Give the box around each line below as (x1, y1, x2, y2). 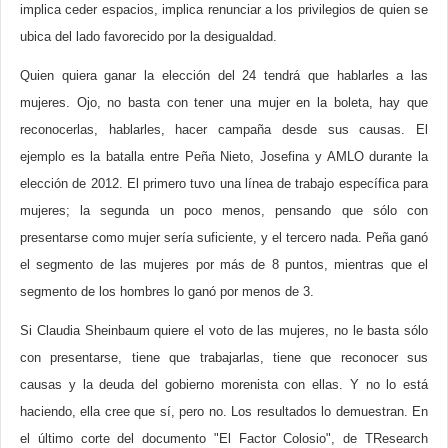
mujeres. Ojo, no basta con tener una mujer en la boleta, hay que (20, 95, 428, 110)
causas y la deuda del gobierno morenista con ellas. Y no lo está (20, 377, 428, 392)
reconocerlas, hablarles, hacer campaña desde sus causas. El (20, 122, 428, 137)
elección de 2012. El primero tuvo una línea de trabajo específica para (20, 176, 428, 191)
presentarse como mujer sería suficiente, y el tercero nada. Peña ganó (20, 230, 428, 245)
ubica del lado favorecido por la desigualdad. (20, 29, 277, 44)
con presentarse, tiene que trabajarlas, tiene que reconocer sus (20, 350, 428, 365)
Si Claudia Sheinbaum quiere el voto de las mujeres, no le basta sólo (20, 323, 428, 338)
